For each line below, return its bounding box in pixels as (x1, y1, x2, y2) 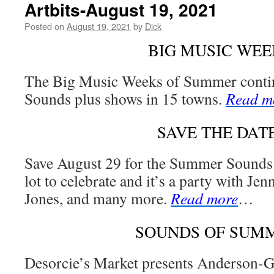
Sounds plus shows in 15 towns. (24, 88, 226, 109)
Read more (171, 188, 238, 209)
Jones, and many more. (24, 188, 171, 209)
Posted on (24, 20, 64, 32)
